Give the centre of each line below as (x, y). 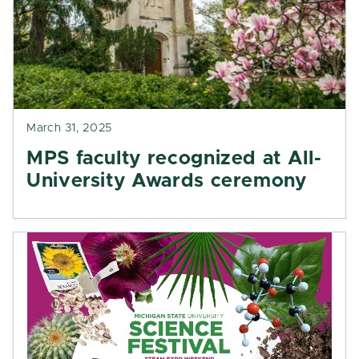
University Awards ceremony (167, 181)
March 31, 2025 (69, 128)
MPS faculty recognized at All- (174, 159)
